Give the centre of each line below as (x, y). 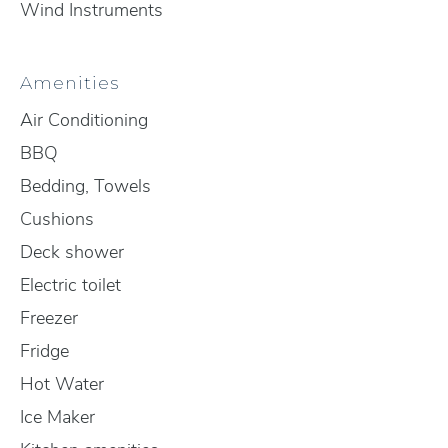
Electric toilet (70, 285)
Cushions (57, 219)
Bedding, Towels (85, 186)
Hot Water (62, 384)
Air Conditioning (84, 120)
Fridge (44, 351)
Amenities (69, 82)
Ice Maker (57, 417)
